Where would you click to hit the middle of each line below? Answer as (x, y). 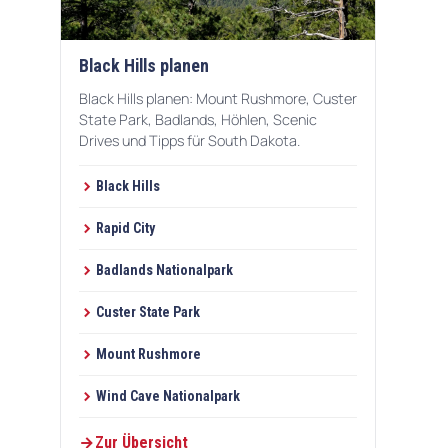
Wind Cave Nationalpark (168, 396)
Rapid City (125, 228)
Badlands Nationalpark (164, 270)
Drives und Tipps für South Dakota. (189, 141)
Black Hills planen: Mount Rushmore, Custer (218, 99)
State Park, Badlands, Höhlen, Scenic (198, 120)
